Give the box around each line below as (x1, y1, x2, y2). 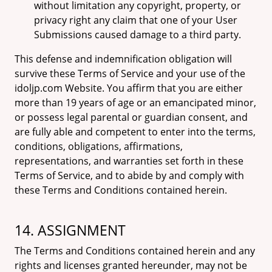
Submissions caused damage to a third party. (34, 28, 241, 41)
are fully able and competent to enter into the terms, (15, 125, 256, 138)
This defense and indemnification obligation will (15, 52, 232, 66)
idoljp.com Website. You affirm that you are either (15, 81, 243, 95)
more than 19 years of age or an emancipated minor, (15, 96, 256, 109)
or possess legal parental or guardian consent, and (15, 110, 248, 124)
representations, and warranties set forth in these (15, 154, 243, 168)
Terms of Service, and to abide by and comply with (15, 169, 244, 182)
